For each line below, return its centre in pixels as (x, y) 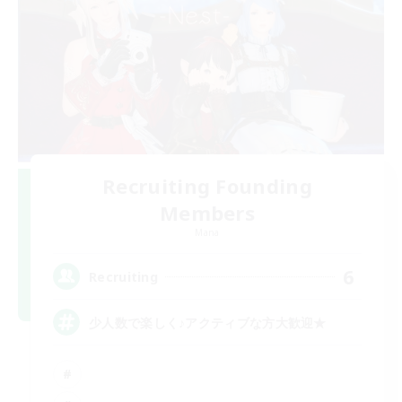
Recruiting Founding (207, 186)
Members (207, 213)
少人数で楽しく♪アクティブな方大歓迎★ (208, 322)
